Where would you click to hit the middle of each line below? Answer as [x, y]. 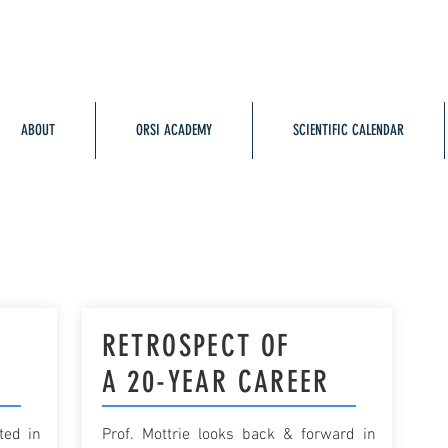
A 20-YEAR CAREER [215, 382]
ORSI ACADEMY [174, 130]
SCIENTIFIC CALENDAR [348, 130]
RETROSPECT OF [201, 346]
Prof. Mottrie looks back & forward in [238, 435]
